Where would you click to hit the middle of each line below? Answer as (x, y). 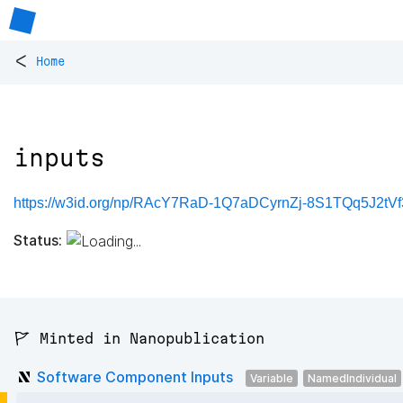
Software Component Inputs (135, 376)
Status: (38, 240)
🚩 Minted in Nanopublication (139, 339)
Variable (272, 378)
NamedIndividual (352, 378)
